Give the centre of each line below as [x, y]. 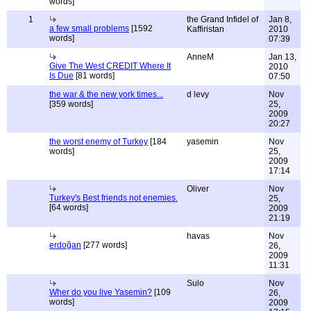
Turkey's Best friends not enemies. [114, 198]
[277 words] [104, 245]
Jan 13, [283, 57]
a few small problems [89, 28]
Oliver [198, 189]
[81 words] [94, 76]
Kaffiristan [205, 29]
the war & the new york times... [106, 94]
